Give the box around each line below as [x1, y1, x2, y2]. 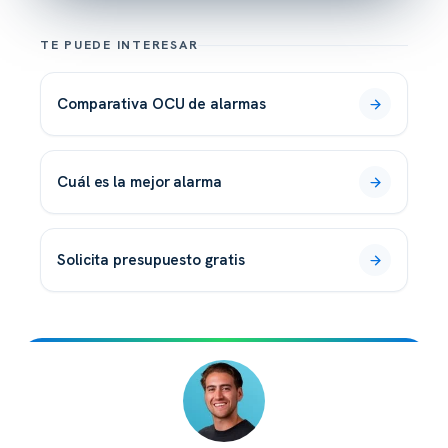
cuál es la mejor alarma [67, 172, 222, 193]
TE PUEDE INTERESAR [40, 37, 199, 54]
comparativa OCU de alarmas [67, 94, 266, 115]
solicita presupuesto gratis [65, 250, 245, 271]
